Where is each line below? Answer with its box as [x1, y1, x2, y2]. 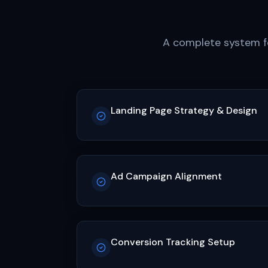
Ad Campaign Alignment [111, 170, 222, 182]
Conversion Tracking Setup [111, 236, 235, 248]
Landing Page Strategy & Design [111, 104, 257, 117]
